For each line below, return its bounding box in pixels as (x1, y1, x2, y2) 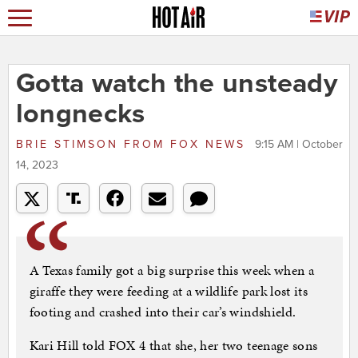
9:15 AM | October (254, 137, 343, 152)
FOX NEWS (164, 137, 251, 152)
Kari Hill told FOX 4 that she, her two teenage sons (29, 336, 318, 356)
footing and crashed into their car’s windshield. (29, 302, 296, 322)
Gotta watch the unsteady (15, 67, 337, 101)
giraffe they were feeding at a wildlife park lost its (29, 281, 308, 301)
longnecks (15, 97, 145, 131)
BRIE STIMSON (15, 137, 124, 152)
